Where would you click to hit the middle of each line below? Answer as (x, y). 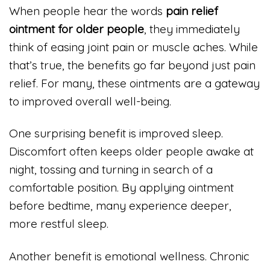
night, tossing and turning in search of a (111, 170)
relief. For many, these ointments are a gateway (134, 83)
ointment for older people (77, 29)
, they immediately (192, 29)
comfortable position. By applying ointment (121, 188)
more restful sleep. (59, 224)
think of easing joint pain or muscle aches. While (133, 47)
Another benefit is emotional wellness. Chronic (129, 256)
